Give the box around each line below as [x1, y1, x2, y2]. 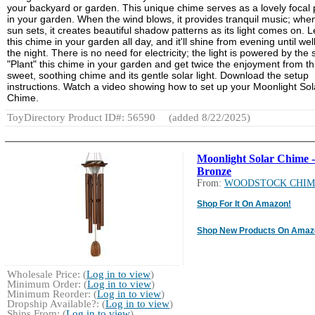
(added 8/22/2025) [166, 111, 250, 123]
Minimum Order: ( [7, 278, 87, 290]
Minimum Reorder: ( [7, 288, 97, 300]
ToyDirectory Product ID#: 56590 [7, 111, 155, 123]
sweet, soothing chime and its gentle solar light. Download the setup [7, 69, 309, 81]
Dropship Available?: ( [7, 297, 105, 309]
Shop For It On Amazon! [197, 198, 291, 209]
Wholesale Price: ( [7, 268, 86, 280]
